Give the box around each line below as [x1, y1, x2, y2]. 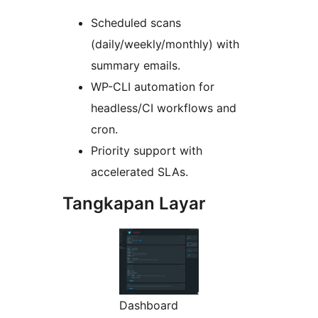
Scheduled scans [91, 16, 181, 31]
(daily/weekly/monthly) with [91, 37, 239, 52]
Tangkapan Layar [62, 193, 206, 214]
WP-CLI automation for [91, 79, 214, 94]
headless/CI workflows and [91, 101, 236, 116]
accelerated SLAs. [91, 165, 188, 180]
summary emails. [91, 58, 180, 73]
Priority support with [91, 143, 202, 158]
